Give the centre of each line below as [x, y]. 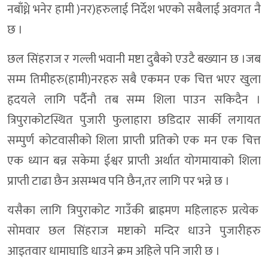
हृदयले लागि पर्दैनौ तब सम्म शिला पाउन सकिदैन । [134, 100]
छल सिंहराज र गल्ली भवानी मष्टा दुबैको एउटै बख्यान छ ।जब [134, 60]
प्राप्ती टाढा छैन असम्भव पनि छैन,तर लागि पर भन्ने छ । [118, 182]
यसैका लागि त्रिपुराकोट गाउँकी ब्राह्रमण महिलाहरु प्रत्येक [134, 211]
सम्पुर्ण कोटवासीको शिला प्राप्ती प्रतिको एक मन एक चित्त [134, 141]
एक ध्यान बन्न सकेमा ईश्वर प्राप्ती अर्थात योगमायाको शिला [134, 161]
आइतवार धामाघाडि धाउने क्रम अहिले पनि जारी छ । [114, 252]
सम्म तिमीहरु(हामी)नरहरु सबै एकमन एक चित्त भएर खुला [134, 80]
